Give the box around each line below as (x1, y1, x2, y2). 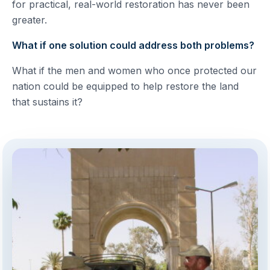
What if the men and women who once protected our (12, 64, 257, 77)
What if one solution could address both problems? (12, 39, 254, 51)
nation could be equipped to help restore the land (12, 80, 239, 92)
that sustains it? (12, 96, 83, 108)
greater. (12, 14, 47, 26)
